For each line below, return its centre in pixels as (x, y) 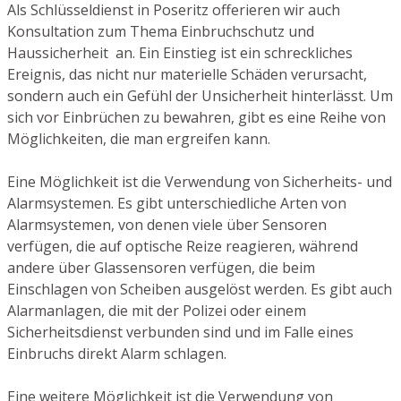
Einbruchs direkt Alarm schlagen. (117, 353)
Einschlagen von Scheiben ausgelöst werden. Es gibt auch (200, 289)
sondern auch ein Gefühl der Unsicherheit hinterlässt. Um (200, 95)
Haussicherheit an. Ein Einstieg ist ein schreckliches (180, 52)
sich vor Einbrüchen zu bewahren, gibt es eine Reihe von (196, 117)
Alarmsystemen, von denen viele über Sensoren (167, 224)
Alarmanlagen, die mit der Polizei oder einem (157, 310)
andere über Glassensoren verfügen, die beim (161, 267)
